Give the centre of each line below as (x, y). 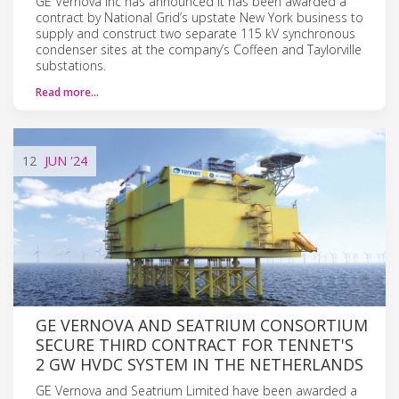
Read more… (67, 92)
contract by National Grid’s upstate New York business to (199, 17)
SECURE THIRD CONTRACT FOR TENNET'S (195, 344)
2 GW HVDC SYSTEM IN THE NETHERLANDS (199, 364)
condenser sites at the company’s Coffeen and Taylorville (199, 49)
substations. (71, 65)
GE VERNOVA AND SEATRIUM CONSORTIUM (202, 325)
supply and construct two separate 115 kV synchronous (195, 33)
